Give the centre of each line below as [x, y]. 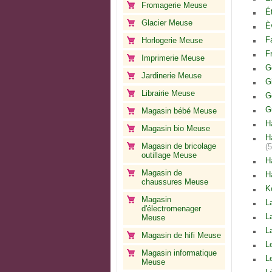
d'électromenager [171, 209]
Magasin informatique [179, 253]
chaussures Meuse [175, 182]
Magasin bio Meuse [176, 128]
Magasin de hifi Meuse [181, 235]
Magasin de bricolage [179, 146]
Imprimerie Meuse [173, 58]
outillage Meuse [169, 155]
